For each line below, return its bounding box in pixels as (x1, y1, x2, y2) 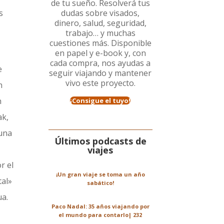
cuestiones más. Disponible (49, 37, 151, 49)
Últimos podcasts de (54, 135, 146, 147)
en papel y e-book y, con (54, 47, 146, 59)
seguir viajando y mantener (49, 67, 152, 79)
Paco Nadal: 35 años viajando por (51, 202, 149, 210)
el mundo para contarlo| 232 (58, 211, 142, 219)
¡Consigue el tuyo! (70, 96, 131, 105)
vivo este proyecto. (65, 77, 135, 89)
